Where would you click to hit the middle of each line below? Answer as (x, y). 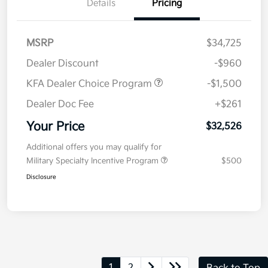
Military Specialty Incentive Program (94, 161)
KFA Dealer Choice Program (90, 84)
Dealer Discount (63, 64)
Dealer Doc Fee (60, 105)
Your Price (55, 127)
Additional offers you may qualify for (94, 147)
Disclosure (41, 177)
